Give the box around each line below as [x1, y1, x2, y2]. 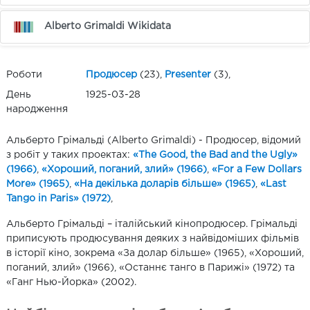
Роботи [6, 71, 42, 80]
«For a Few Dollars [212, 165, 302, 174]
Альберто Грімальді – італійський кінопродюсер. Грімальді [6, 220, 298, 229]
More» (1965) [6, 180, 69, 189]
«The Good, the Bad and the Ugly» [133, 151, 298, 160]
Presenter [165, 71, 211, 80]
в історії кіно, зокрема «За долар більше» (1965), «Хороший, [6, 249, 304, 258]
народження [6, 105, 68, 114]
